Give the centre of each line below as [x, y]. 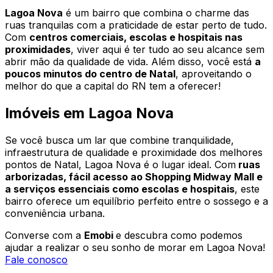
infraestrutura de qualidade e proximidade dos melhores [134, 152]
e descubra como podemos [179, 235]
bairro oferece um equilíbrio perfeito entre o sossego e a [136, 201]
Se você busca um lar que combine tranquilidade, [119, 140]
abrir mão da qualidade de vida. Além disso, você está [130, 61]
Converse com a [44, 235]
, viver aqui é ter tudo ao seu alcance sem [168, 49]
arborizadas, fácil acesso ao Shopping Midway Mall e [134, 176]
